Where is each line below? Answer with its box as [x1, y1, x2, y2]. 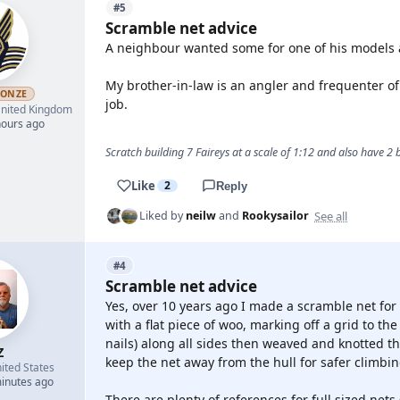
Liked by [139, 208, 186, 223]
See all [314, 207, 347, 224]
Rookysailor [242, 208, 309, 223]
